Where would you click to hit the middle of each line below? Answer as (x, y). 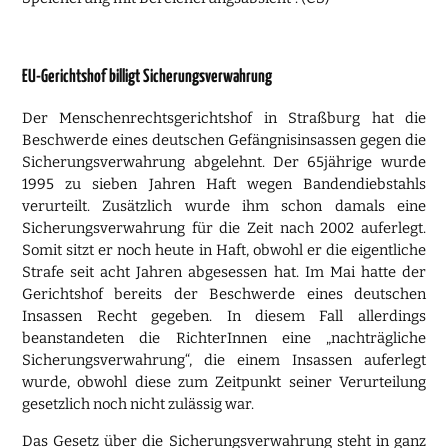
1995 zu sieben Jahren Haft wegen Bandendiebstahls (224, 184)
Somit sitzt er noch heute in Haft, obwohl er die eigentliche (224, 250)
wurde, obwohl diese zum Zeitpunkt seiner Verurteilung (224, 382)
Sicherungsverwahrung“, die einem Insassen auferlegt (224, 360)
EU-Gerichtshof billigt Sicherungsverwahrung (147, 76)
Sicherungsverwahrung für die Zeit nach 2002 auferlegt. (224, 228)
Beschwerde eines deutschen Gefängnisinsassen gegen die (224, 140)
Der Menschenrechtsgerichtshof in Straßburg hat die (224, 118)
